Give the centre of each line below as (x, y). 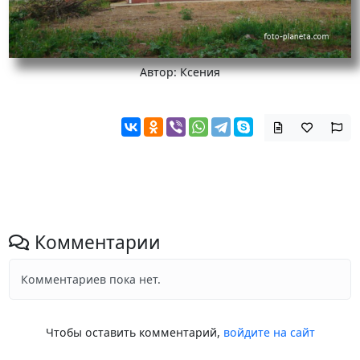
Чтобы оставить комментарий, (134, 332)
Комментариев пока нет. (90, 280)
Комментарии (95, 243)
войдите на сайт (269, 332)
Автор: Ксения (180, 72)
